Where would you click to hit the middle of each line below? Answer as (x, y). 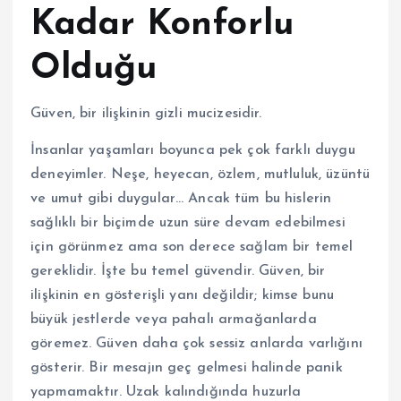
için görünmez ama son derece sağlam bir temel (192, 247)
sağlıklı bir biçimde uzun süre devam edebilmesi (188, 223)
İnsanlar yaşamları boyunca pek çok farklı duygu (193, 150)
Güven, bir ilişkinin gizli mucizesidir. (146, 113)
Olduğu (94, 68)
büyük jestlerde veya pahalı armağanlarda (174, 320)
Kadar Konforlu (162, 25)
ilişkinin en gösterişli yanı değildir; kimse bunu (182, 295)
